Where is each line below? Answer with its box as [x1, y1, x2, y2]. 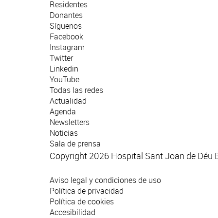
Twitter [50, 53, 73, 64]
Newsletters [50, 117, 90, 128]
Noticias [50, 127, 78, 139]
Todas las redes [50, 85, 103, 96]
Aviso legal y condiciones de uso [50, 175, 161, 186]
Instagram [50, 42, 85, 53]
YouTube [50, 74, 79, 85]
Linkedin [50, 63, 78, 74]
